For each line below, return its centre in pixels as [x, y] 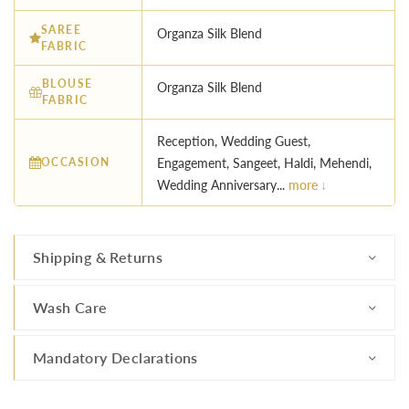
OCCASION [76, 163]
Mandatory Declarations [115, 358]
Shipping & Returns [98, 257]
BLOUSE [68, 83]
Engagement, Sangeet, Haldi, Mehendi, [264, 163]
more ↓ [308, 185]
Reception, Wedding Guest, [234, 142]
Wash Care [70, 308]
